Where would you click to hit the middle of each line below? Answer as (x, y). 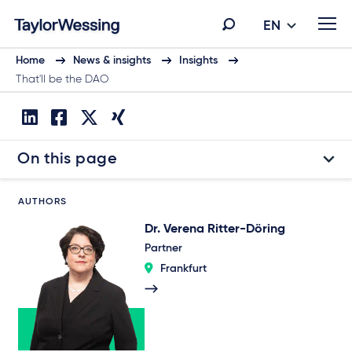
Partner (163, 248)
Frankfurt (183, 269)
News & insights (112, 60)
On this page (67, 159)
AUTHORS (43, 202)
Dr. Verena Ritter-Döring (214, 229)
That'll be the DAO (62, 79)
